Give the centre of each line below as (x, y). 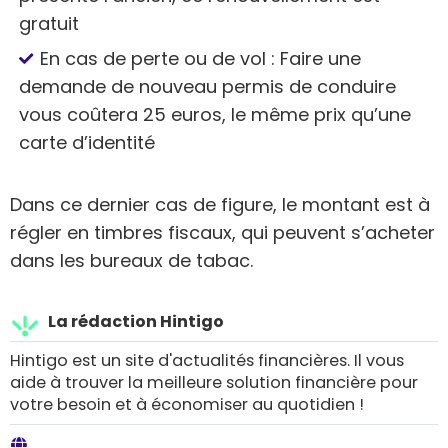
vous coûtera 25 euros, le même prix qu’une (215, 115)
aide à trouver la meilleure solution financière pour (214, 383)
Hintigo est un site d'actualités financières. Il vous (207, 361)
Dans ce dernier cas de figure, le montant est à (220, 205)
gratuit (49, 23)
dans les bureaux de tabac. (131, 261)
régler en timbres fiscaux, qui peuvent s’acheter (222, 233)
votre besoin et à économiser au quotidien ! (187, 405)
